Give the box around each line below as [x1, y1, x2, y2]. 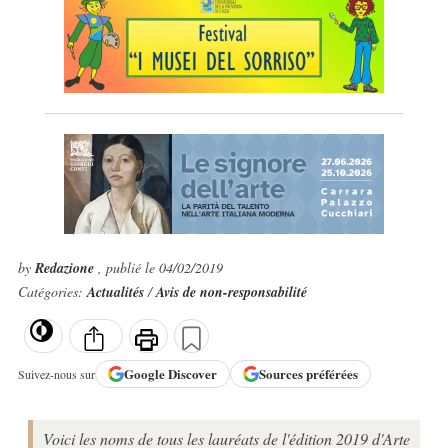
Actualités [86, 282, 148, 302]
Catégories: [17, 282, 87, 301]
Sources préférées [258, 364, 358, 384]
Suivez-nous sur [17, 365, 95, 382]
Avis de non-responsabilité [155, 282, 307, 302]
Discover [167, 364, 217, 384]
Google [123, 364, 168, 384]
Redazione [34, 258, 98, 278]
